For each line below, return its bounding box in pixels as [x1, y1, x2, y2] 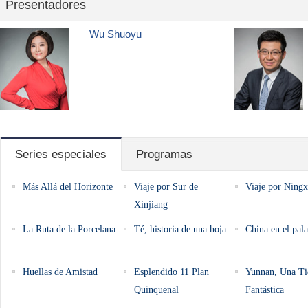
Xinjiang [134, 199, 168, 210]
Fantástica [245, 285, 284, 295]
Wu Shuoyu [89, 28, 142, 40]
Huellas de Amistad [23, 267, 98, 277]
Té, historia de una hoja [134, 224, 226, 234]
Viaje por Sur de [134, 181, 198, 192]
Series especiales [15, 148, 107, 161]
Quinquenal [134, 285, 179, 295]
